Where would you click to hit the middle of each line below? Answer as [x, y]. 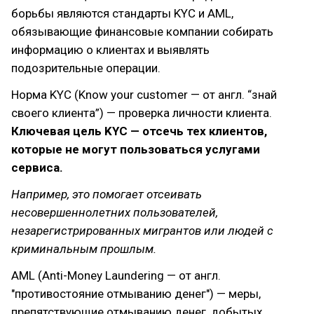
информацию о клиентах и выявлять [110, 50]
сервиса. [37, 168]
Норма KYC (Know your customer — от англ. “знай [144, 95]
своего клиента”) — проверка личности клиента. [142, 113]
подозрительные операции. [86, 68]
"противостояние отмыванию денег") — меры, [136, 294]
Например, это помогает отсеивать [107, 194]
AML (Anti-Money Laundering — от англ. [116, 275]
